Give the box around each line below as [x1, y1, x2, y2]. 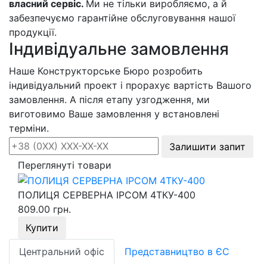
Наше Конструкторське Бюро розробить [9, 65, 203, 77]
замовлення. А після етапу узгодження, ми [9, 94, 210, 106]
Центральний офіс [19, 245, 104, 257]
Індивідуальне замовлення [9, 39, 229, 60]
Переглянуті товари [18, 159, 111, 172]
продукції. [9, 26, 57, 39]
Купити [26, 221, 58, 234]
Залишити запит [169, 141, 246, 153]
